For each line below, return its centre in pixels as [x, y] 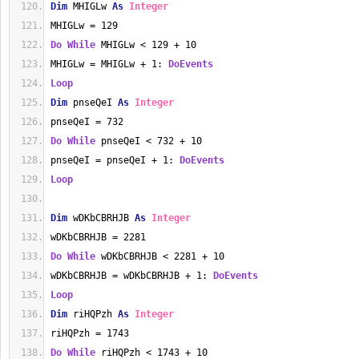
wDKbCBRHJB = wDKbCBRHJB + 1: [132, 276]
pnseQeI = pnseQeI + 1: [115, 160]
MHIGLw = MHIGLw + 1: [109, 64]
